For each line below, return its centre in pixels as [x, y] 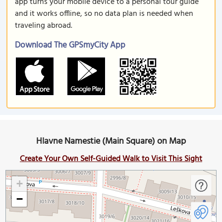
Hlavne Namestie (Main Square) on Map [111, 141]
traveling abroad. [44, 26]
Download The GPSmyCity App [70, 45]
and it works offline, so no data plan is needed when [104, 14]
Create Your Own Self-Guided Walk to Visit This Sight [111, 159]
